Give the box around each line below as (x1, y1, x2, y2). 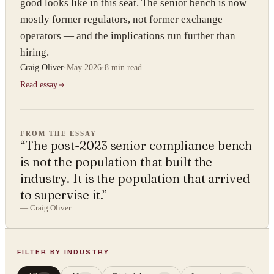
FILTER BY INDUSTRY (17, 248, 109, 256)
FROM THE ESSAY (20, 130, 97, 137)
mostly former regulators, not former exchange (20, 13, 223, 25)
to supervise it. (20, 187, 103, 202)
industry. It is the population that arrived (20, 171, 250, 186)
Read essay (20, 80, 57, 89)
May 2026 (67, 63, 102, 72)
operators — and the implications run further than (20, 30, 235, 42)
